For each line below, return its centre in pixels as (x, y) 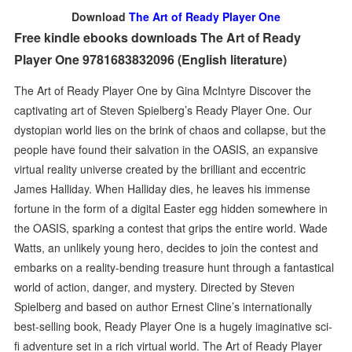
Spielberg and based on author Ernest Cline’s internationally (163, 306)
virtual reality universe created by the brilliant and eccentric (160, 169)
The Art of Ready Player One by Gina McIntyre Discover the (163, 90)
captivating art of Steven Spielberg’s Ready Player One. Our (163, 110)
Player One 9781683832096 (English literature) (151, 59)
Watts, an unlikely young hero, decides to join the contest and (167, 247)
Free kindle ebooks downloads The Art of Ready (158, 37)
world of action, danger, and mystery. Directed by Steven (155, 286)
